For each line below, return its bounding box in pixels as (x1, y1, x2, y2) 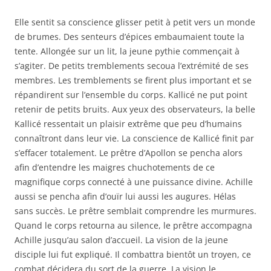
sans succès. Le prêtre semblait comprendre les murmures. (15, 205, 256, 217)
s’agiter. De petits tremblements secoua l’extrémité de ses (15, 60, 249, 71)
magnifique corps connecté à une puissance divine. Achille (15, 176, 253, 188)
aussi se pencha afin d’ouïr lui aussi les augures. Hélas (15, 191, 236, 202)
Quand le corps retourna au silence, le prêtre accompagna (15, 220, 252, 231)
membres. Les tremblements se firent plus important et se (15, 74, 252, 86)
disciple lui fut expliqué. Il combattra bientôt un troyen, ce (15, 249, 251, 260)
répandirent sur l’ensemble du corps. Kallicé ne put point (15, 89, 247, 100)
